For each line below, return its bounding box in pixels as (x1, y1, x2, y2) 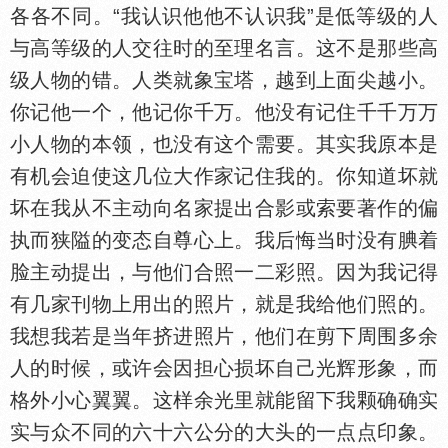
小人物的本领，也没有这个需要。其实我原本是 (10, 133, 438, 155)
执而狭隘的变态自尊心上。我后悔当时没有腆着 (10, 229, 438, 251)
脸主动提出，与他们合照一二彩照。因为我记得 (10, 261, 438, 283)
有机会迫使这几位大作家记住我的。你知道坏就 (10, 165, 438, 187)
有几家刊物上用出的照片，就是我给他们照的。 (10, 293, 438, 315)
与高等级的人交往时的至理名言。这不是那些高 (10, 37, 438, 59)
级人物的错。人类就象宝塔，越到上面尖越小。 (10, 69, 438, 91)
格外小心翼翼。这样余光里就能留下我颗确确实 (10, 389, 438, 411)
